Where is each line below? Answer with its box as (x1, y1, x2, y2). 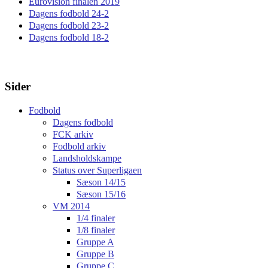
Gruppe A (77, 236, 114, 247)
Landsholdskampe (53, 153, 121, 163)
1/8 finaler (77, 224, 115, 235)
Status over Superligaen (53, 165, 142, 175)
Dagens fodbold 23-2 (29, 20, 109, 31)
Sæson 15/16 (77, 188, 126, 199)
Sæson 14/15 (77, 176, 126, 187)
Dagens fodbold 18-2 (29, 32, 109, 43)
